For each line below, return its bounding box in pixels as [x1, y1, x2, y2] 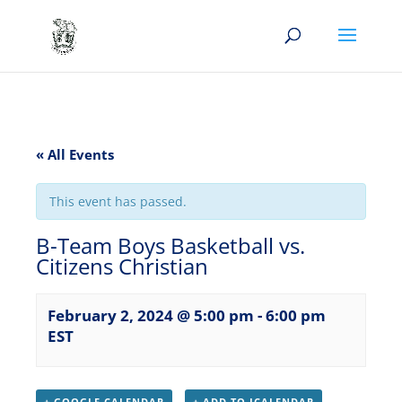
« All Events [36, 145, 114, 163]
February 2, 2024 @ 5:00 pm [48, 305, 254, 326]
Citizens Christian [36, 252, 208, 281]
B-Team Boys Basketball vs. [36, 232, 305, 260]
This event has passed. [49, 193, 187, 210]
